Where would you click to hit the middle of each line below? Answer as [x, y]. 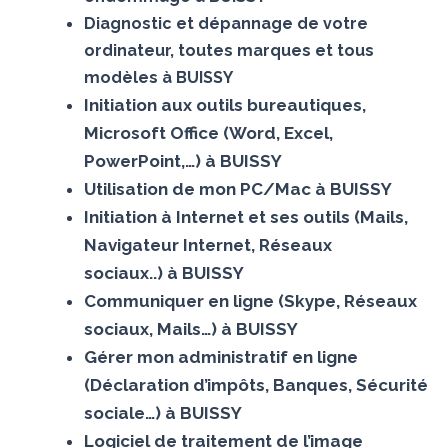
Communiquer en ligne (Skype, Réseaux [250, 300]
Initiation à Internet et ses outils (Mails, [245, 216]
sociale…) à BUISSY [162, 412]
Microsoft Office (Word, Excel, [208, 132]
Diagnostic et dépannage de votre [225, 23]
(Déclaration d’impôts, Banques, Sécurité [255, 384]
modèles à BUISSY [158, 77]
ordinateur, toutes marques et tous [228, 50]
